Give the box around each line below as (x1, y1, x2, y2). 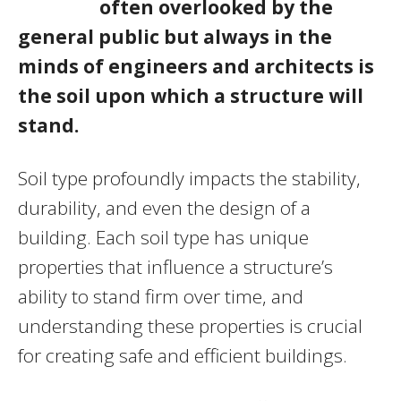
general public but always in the (18, 23, 332, 49)
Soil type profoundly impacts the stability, (18, 165, 361, 191)
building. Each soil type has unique (18, 224, 309, 250)
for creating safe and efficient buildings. (18, 342, 347, 368)
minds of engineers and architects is (18, 53, 374, 79)
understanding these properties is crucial (18, 312, 363, 338)
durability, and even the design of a (18, 194, 311, 220)
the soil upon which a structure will (18, 82, 363, 108)
